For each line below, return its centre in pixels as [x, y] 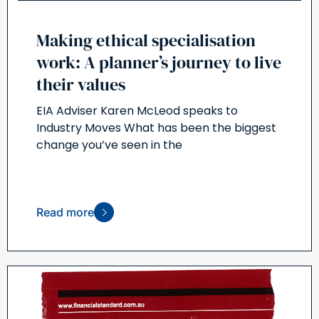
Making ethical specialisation [146, 40]
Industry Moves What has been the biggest [156, 127]
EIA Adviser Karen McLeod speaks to [137, 110]
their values [81, 84]
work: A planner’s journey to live [159, 62]
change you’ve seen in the [109, 145]
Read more [65, 212]
